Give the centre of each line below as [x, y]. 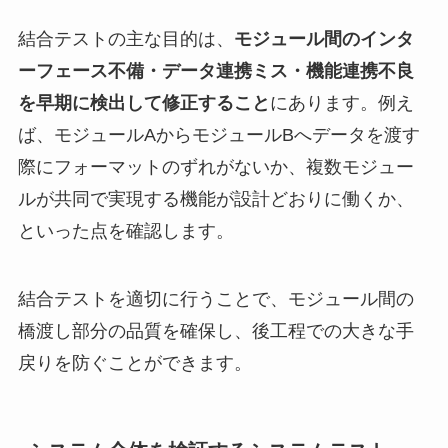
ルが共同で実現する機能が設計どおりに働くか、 [215, 198]
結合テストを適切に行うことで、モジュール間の [215, 298]
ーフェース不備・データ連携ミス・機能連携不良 [215, 70]
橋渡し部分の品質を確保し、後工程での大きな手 [215, 330]
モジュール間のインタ [323, 38]
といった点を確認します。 [125, 230]
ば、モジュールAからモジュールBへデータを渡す [218, 134]
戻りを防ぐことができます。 [134, 362]
